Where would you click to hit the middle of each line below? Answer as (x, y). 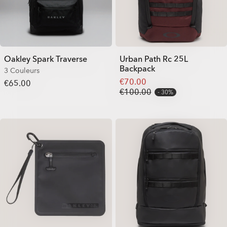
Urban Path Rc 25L (154, 59)
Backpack (137, 69)
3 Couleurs (22, 70)
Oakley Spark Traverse (46, 59)
